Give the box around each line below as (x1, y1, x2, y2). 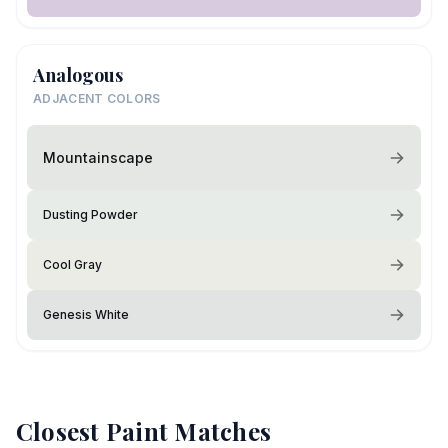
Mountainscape (43, 148, 153, 166)
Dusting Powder (43, 207, 138, 222)
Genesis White (43, 307, 129, 322)
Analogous (33, 63, 123, 87)
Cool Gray (43, 257, 102, 272)
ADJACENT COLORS (33, 91, 161, 106)
